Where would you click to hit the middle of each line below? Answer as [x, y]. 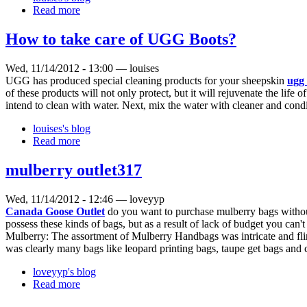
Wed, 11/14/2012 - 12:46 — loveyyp [85, 199]
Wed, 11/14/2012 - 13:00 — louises [82, 69]
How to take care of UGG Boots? [121, 39]
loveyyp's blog [64, 272]
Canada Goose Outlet [55, 212]
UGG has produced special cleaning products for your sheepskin [146, 81]
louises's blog [62, 129]
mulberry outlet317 [74, 170]
